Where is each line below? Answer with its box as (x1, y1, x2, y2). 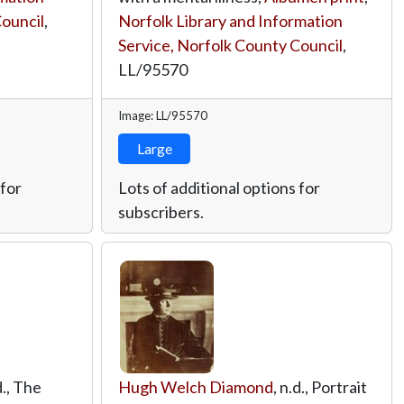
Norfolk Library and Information (118, 10, 343, 31)
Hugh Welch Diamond (118, 376, 273, 397)
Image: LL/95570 (118, 107, 207, 123)
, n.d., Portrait (273, 376, 367, 397)
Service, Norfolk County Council (118, 34, 343, 55)
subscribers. (118, 201, 204, 222)
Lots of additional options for (118, 177, 320, 197)
